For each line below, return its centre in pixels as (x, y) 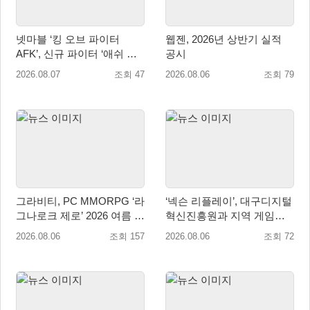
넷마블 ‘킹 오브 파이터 (33, 39)
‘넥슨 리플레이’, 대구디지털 (229, 201)
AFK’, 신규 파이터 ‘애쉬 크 (76, 54)
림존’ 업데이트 (49, 69)
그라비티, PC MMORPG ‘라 (80, 201)
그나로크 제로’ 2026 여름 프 (80, 215)
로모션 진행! (45, 230)
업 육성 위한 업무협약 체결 (228, 230)
